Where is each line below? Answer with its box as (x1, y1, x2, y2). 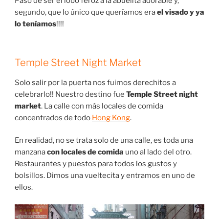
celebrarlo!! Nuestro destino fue (15, 89, 126, 99)
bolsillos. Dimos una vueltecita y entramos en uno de (15, 171, 195, 180)
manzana (15, 148, 47, 157)
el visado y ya (157, 8, 204, 17)
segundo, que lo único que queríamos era (15, 8, 157, 17)
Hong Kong (92, 113, 130, 122)
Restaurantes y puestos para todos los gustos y (15, 159, 177, 169)
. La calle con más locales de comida (41, 101, 163, 110)
